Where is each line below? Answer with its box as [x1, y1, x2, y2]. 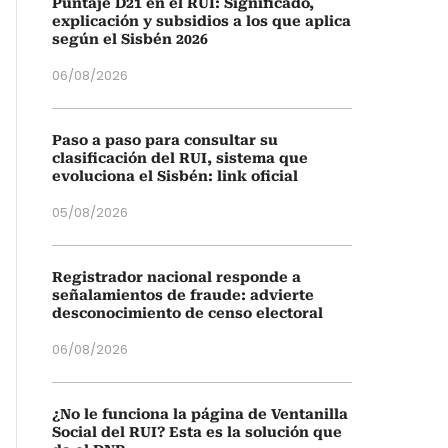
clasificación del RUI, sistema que [52, 150, 308, 166]
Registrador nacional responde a [52, 269, 301, 285]
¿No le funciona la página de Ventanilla [52, 406, 348, 422]
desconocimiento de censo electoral [52, 305, 323, 321]
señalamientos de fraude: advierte [52, 287, 314, 303]
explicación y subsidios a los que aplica [52, 13, 351, 29]
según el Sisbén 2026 [52, 31, 208, 47]
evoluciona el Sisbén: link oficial [52, 168, 298, 184]
